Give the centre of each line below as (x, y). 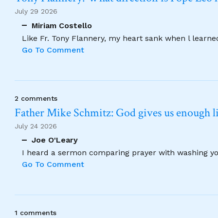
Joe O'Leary (55, 140)
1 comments (36, 213)
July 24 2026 (36, 126)
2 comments (36, 98)
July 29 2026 (36, 11)
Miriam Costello (62, 25)
